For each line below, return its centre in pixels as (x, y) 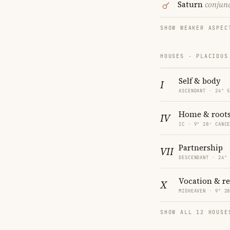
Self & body (200, 81)
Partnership (201, 147)
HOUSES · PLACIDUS (194, 56)
